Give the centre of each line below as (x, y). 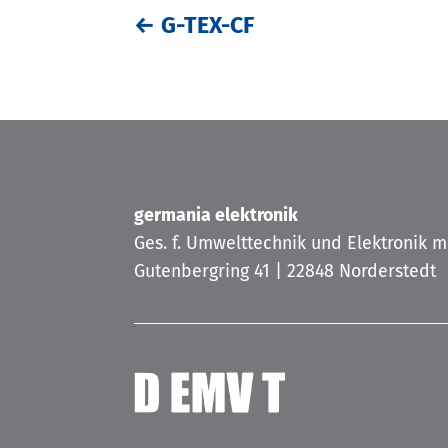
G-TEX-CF (208, 25)
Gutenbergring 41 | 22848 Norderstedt (285, 270)
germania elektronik (216, 214)
